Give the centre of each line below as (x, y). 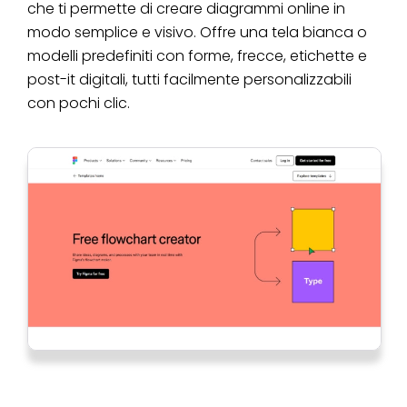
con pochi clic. (79, 104)
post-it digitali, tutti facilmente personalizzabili (189, 80)
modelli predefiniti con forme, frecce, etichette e (197, 56)
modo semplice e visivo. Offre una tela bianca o (197, 33)
